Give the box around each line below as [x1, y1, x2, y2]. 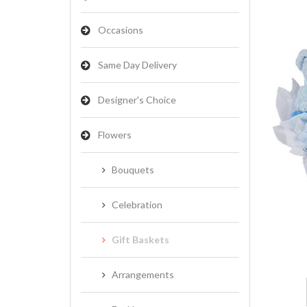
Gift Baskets [112, 234, 169, 245]
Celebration [112, 199, 162, 210]
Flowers [98, 129, 132, 140]
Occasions [98, 24, 143, 36]
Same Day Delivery [98, 59, 177, 71]
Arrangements [112, 269, 174, 280]
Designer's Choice [98, 94, 176, 106]
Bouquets [112, 164, 154, 175]
